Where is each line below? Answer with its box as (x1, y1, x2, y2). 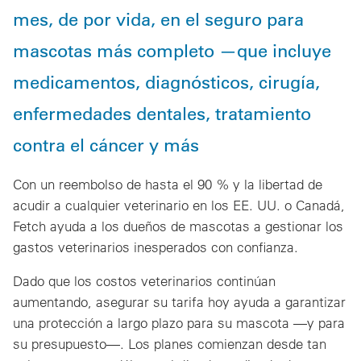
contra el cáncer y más (13, 132, 199, 156)
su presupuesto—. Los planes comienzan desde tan (13, 334, 326, 352)
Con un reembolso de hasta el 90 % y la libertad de (13, 175, 322, 193)
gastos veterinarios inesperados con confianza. (13, 238, 298, 255)
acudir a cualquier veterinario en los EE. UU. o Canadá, (13, 196, 345, 214)
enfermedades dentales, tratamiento (13, 101, 311, 125)
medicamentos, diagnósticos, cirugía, (13, 69, 320, 93)
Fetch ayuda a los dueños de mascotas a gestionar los (13, 217, 343, 234)
